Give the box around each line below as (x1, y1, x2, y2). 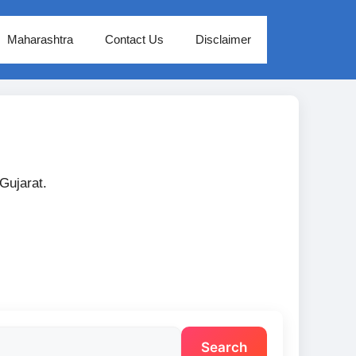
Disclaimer (195, 33, 251, 46)
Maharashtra (7, 33, 73, 46)
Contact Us (105, 33, 164, 46)
